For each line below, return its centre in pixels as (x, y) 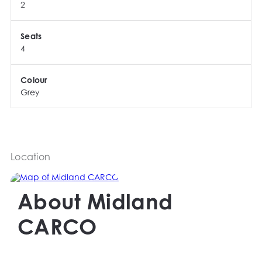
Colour (34, 80)
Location (30, 157)
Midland (130, 201)
